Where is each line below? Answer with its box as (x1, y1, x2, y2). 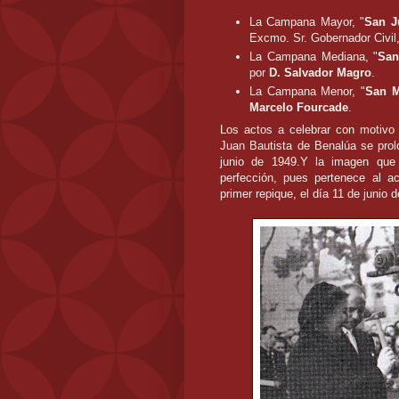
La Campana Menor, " (249, 85, 366, 99)
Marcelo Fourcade (249, 101, 348, 115)
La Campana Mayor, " (249, 14, 365, 28)
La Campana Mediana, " (249, 49, 379, 63)
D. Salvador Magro (269, 65, 371, 79)
